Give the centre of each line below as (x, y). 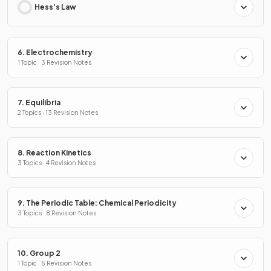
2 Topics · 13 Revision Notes (58, 113)
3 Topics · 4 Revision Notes (57, 163)
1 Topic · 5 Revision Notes (54, 263)
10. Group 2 (39, 253)
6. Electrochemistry (55, 52)
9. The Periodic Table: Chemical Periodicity (97, 203)
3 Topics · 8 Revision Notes (57, 213)
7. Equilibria (39, 103)
